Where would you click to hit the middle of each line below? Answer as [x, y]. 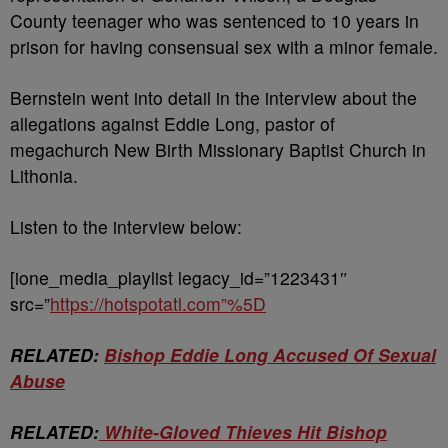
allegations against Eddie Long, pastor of [172, 123]
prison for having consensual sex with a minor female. [224, 46]
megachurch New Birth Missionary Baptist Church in [218, 149]
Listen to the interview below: [126, 226]
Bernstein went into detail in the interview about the [213, 97]
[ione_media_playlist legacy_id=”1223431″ [179, 277]
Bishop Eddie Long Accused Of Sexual [270, 354]
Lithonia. [44, 175]
